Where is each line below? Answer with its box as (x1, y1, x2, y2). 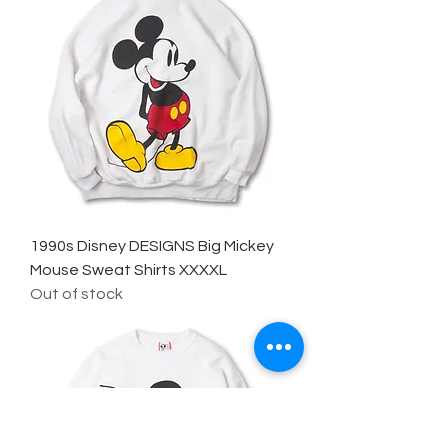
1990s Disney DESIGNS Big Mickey (30, 238, 274, 254)
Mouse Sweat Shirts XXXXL (30, 262, 227, 278)
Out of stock (30, 286, 123, 302)
